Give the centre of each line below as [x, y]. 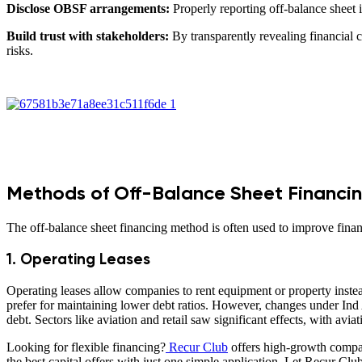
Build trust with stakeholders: [88, 36]
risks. [20, 50]
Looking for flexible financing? [86, 347]
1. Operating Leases [78, 259]
